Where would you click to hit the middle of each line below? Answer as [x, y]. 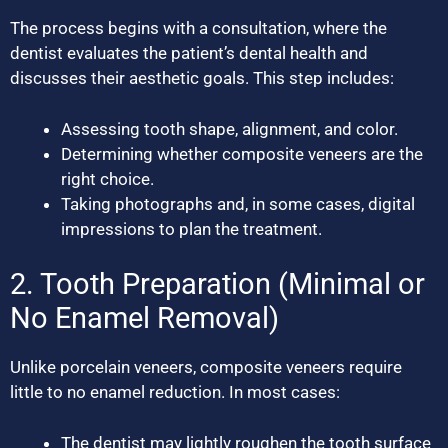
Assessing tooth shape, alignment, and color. [229, 128]
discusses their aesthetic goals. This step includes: [202, 78]
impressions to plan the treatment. [191, 228]
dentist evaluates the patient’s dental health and [189, 53]
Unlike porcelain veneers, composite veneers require [206, 367]
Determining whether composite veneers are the [242, 153]
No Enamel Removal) [144, 318]
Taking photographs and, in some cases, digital [238, 203]
